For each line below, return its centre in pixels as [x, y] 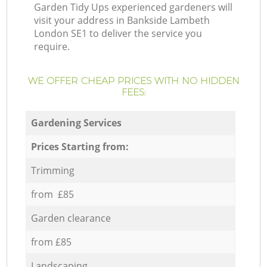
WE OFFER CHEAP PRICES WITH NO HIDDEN [133, 81]
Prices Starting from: [80, 146]
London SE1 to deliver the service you [118, 34]
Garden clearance [71, 218]
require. [52, 47]
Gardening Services [76, 122]
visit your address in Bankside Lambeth [122, 21]
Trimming [52, 170]
